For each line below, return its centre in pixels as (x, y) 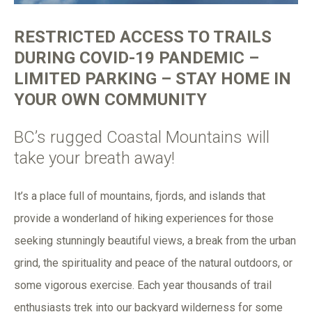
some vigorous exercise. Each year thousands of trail (143, 285)
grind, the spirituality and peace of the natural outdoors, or (153, 263)
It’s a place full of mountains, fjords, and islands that (140, 196)
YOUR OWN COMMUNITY (112, 99)
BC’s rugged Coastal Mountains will (142, 137)
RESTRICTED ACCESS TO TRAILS (143, 37)
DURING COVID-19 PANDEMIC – (136, 57)
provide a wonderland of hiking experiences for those (144, 218)
